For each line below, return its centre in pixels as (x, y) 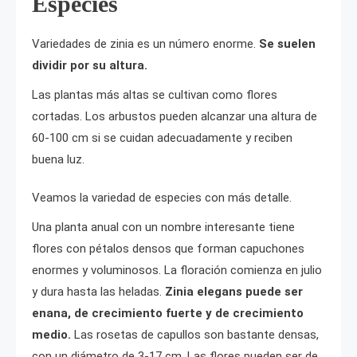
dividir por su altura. (90, 65)
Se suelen (286, 43)
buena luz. (58, 159)
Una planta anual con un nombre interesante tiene (163, 227)
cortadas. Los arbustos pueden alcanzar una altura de (175, 116)
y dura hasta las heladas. (98, 291)
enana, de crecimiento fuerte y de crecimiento (168, 313)
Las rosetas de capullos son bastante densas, (196, 334)
